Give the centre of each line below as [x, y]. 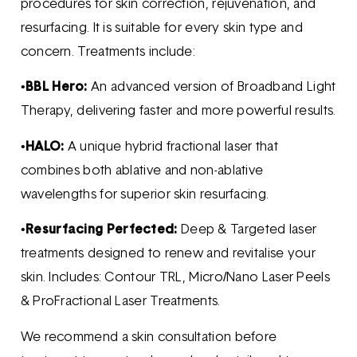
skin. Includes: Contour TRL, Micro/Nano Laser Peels [175, 279]
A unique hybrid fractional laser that [171, 147]
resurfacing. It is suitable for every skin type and [161, 29]
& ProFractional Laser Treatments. [120, 302]
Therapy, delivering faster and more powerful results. [178, 112]
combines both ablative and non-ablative [142, 171]
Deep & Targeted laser [247, 231]
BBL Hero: [57, 88]
